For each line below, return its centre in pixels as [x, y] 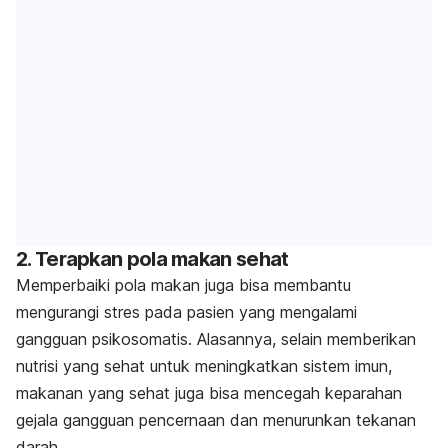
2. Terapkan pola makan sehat [152, 258]
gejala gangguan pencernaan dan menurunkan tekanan [216, 419]
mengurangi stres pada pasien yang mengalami [186, 311]
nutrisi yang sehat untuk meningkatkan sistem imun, [204, 365]
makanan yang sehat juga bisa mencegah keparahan [209, 392]
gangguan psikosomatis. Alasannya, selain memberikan [216, 338]
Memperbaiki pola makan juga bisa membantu [183, 284]
